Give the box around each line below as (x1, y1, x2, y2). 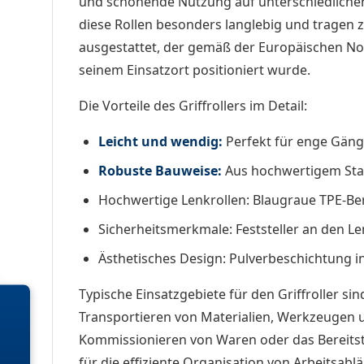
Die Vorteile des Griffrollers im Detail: (79, 96, 307, 115)
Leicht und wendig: (98, 132, 223, 150)
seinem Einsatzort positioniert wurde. (79, 60, 310, 79)
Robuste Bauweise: (98, 161, 222, 180)
